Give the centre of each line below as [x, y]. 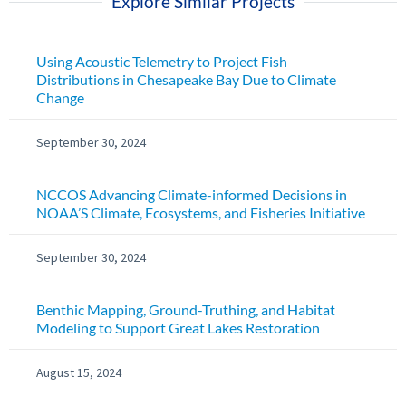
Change [60, 98]
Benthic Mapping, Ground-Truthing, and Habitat [186, 310]
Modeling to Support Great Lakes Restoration [178, 328]
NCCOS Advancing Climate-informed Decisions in [192, 195]
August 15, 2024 [79, 373]
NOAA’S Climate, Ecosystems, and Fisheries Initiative [201, 213]
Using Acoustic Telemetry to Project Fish [162, 62]
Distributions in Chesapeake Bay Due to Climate [186, 80]
